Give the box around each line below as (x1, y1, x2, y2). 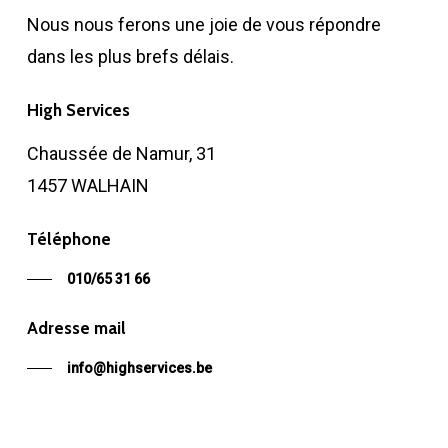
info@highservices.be (66, 359, 212, 376)
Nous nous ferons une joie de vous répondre (26, 13, 381, 35)
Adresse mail (26, 317, 126, 338)
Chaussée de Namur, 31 (26, 142, 216, 164)
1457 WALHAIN (26, 174, 149, 196)
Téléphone (26, 228, 111, 249)
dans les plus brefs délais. (26, 45, 234, 67)
